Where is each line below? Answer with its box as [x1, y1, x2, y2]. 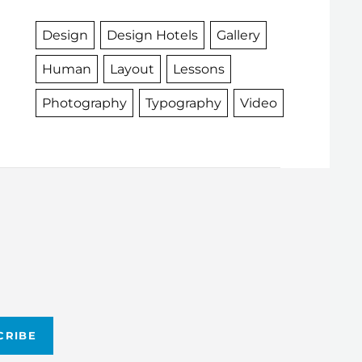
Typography [145, 95, 221, 111]
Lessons [172, 61, 225, 77]
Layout [109, 61, 154, 77]
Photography [41, 95, 127, 111]
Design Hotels [106, 27, 198, 43]
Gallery [216, 27, 260, 43]
